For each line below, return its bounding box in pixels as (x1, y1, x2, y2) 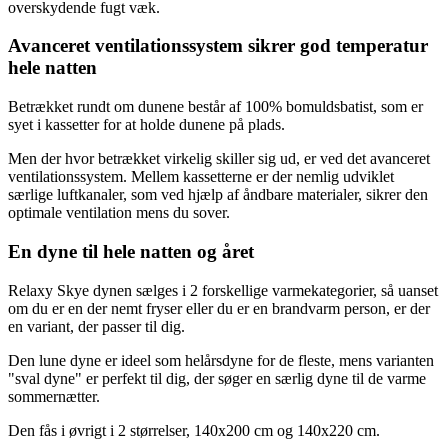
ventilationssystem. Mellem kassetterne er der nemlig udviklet (8, 168, 394, 186)
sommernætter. (8, 387, 100, 405)
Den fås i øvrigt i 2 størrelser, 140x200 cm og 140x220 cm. (8, 421, 380, 439)
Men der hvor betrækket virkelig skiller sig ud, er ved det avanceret (8, 150, 430, 168)
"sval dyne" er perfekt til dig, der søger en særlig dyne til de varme (8, 369, 426, 387)
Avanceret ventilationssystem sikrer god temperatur (8, 35, 428, 57)
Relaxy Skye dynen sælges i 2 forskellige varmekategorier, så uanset (8, 281, 438, 299)
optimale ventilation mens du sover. (8, 204, 230, 222)
